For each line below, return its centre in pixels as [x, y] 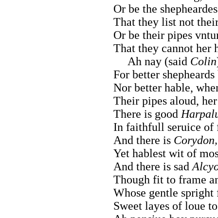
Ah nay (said [152, 61]
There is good [147, 114]
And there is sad [153, 166]
